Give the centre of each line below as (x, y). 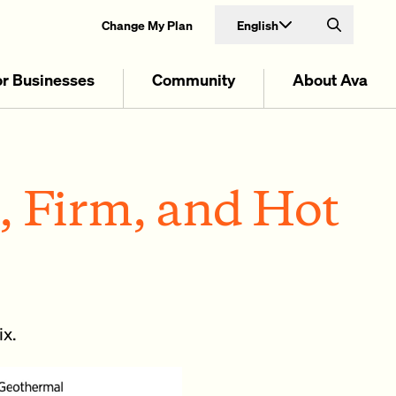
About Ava (330, 79)
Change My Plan (147, 25)
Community (194, 79)
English (258, 24)
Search (352, 32)
